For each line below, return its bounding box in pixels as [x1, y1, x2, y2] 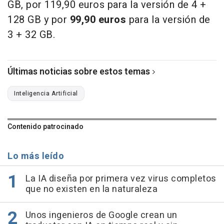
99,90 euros [69, 12, 126, 27]
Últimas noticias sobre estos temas [7, 64, 150, 78]
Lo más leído [7, 149, 64, 163]
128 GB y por [7, 12, 70, 27]
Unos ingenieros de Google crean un [25, 208, 177, 222]
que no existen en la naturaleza [25, 182, 157, 196]
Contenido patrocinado [7, 121, 83, 132]
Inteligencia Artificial [14, 88, 78, 98]
